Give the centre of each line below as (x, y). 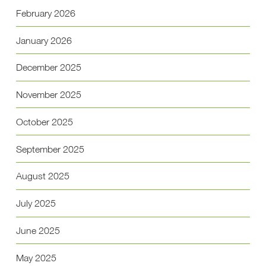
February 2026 (45, 13)
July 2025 (36, 203)
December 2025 (48, 67)
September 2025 (50, 149)
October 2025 (44, 121)
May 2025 (36, 257)
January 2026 (44, 40)
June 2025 (38, 230)
